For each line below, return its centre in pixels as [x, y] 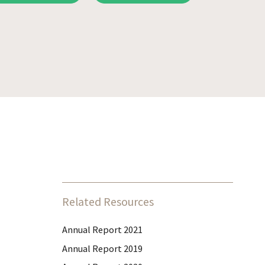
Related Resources [108, 202]
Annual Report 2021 [103, 230]
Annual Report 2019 [103, 248]
